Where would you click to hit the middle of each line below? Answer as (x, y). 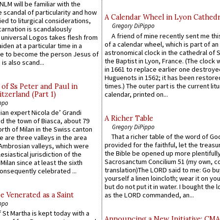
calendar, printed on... (136, 94)
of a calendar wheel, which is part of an (162, 44)
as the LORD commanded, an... (149, 195)
